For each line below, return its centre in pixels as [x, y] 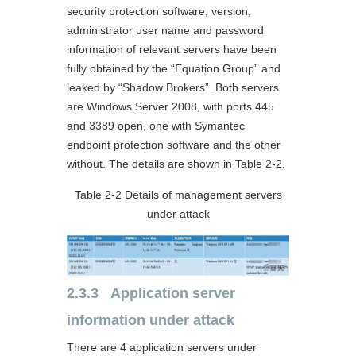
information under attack [151, 320]
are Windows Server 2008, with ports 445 [170, 106]
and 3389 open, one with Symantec [156, 125]
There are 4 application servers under [162, 347]
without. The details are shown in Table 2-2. [176, 163]
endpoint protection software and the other [174, 144]
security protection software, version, [159, 11]
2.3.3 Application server [151, 293]
